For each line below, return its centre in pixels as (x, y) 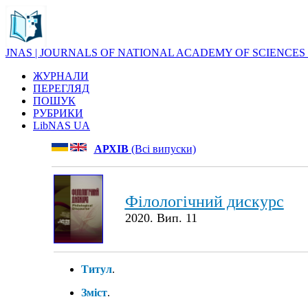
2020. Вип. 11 (161, 218)
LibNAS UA (62, 125)
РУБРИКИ (58, 113)
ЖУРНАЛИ (61, 76)
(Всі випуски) (162, 149)
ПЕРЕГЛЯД (61, 88)
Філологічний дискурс (204, 201)
